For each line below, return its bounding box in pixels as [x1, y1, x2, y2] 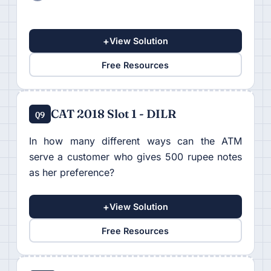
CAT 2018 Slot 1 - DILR [51, 106, 177, 122]
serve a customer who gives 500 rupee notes [28, 151, 243, 163]
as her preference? [28, 166, 114, 179]
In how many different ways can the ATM [28, 135, 243, 148]
